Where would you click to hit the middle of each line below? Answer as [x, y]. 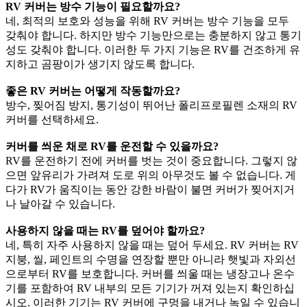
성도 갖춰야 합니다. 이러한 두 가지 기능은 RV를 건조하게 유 [153, 50]
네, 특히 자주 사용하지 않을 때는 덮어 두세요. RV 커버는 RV [152, 245]
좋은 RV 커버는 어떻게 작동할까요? [93, 91]
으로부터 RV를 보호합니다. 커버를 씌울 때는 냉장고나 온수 [150, 274]
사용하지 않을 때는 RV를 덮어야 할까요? [105, 231]
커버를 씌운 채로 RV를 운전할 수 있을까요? [112, 147]
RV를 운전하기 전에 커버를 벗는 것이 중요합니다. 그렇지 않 [151, 161]
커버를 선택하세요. [52, 120]
